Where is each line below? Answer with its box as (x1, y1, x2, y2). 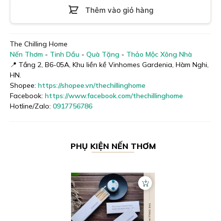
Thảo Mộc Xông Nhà (126, 50, 192, 59)
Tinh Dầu (50, 50, 79, 59)
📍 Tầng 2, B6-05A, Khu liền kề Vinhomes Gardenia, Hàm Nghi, (10, 60, 209, 69)
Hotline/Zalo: (10, 102, 53, 110)
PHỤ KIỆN (70, 141, 111, 151)
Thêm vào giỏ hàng (85, 5, 153, 15)
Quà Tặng (86, 50, 119, 59)
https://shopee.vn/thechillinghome (38, 81, 146, 90)
